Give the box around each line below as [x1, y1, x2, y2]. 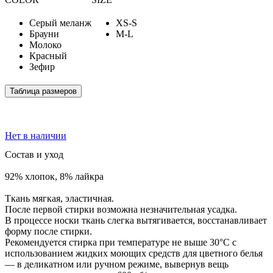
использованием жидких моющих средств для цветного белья [5, 248, 263, 259]
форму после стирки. [5, 226, 92, 237]
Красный [29, 51, 67, 62]
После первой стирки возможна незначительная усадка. [5, 204, 237, 215]
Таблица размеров [10, 87, 77, 96]
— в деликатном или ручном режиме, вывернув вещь [5, 259, 229, 270]
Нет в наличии [5, 130, 66, 141]
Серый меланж [29, 18, 91, 29]
